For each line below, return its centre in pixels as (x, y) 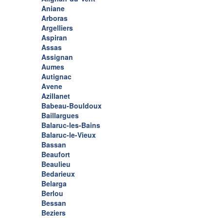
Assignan (57, 57)
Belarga (54, 184)
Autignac (56, 77)
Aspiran (54, 38)
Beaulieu (56, 164)
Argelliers (57, 28)
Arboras (54, 18)
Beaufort (56, 154)
